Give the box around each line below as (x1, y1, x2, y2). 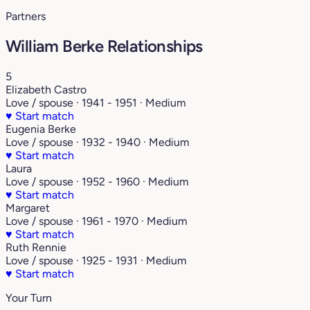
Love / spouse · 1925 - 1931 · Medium (6, 254, 187, 268)
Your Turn (6, 291, 52, 305)
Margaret (6, 201, 50, 215)
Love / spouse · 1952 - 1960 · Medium (6, 175, 189, 189)
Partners (6, 9, 46, 23)
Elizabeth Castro (6, 83, 86, 97)
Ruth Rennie (6, 241, 66, 255)
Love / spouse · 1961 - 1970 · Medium (6, 215, 188, 228)
